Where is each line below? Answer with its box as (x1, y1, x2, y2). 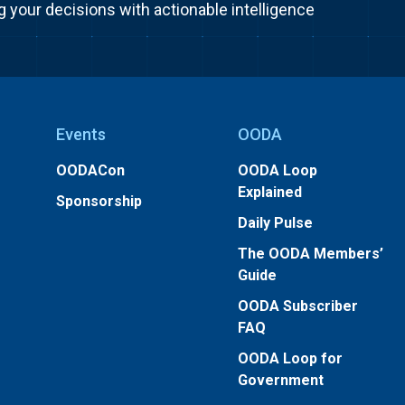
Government (238, 372, 325, 389)
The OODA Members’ (238, 245, 384, 262)
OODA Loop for (238, 350, 344, 367)
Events (55, 125, 106, 144)
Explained (238, 184, 303, 201)
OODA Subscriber (238, 297, 359, 315)
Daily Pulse (238, 214, 314, 231)
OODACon (55, 162, 125, 179)
